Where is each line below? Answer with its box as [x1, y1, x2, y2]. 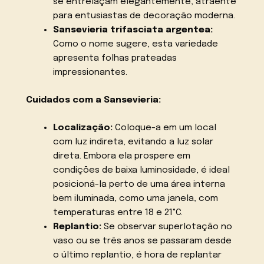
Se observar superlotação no [101, 222, 232, 232]
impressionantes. [52, 68, 127, 78]
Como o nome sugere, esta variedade [52, 39, 218, 49]
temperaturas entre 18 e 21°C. [52, 207, 183, 217]
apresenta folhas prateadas [52, 54, 177, 64]
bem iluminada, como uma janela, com [52, 193, 218, 203]
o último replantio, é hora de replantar [52, 250, 222, 260]
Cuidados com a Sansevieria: [26, 95, 161, 105]
